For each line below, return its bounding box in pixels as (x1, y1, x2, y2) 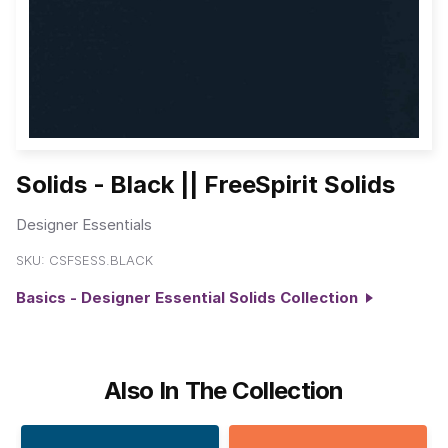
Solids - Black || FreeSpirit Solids (16, 170, 395, 200)
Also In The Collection (104, 375, 344, 405)
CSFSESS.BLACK (49, 252, 153, 269)
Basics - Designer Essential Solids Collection (16, 288, 366, 308)
